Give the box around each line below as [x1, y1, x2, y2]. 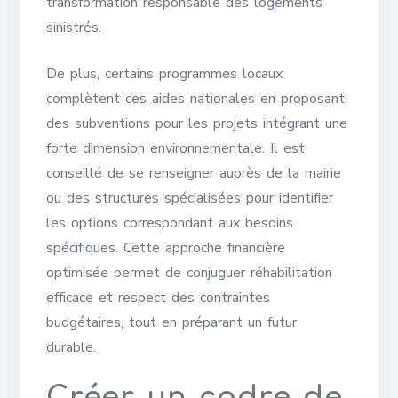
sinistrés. [46, 18, 102, 37]
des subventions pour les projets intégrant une [46, 114, 348, 133]
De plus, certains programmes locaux [46, 64, 283, 84]
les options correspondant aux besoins [46, 213, 294, 233]
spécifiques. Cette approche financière [46, 238, 286, 258]
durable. [46, 338, 97, 357]
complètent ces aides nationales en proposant [46, 89, 346, 108]
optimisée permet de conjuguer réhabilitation [46, 263, 333, 283]
